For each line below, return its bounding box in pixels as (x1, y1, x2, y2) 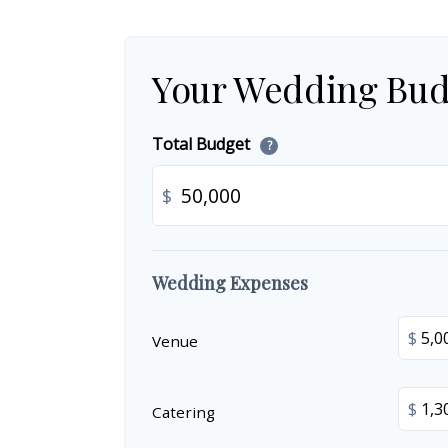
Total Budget (152, 133, 254, 156)
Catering (152, 401, 215, 422)
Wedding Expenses (152, 271, 308, 296)
